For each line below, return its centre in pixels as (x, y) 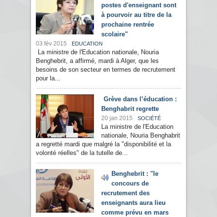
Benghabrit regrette (130, 109)
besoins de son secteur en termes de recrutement (106, 70)
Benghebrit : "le (135, 174)
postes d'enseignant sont (139, 5)
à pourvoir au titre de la (136, 15)
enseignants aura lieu (133, 203)
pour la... (48, 78)
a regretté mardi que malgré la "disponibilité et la (103, 144)
